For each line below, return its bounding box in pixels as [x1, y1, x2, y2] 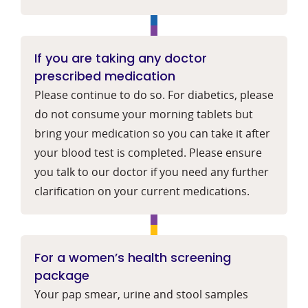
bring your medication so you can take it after [34, 125, 270, 141]
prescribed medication [34, 67, 175, 85]
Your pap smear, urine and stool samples [34, 286, 248, 302]
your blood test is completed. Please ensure [34, 144, 262, 160]
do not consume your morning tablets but [34, 106, 253, 122]
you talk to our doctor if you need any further [34, 164, 269, 179]
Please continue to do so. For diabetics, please [34, 87, 274, 102]
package [34, 266, 89, 284]
